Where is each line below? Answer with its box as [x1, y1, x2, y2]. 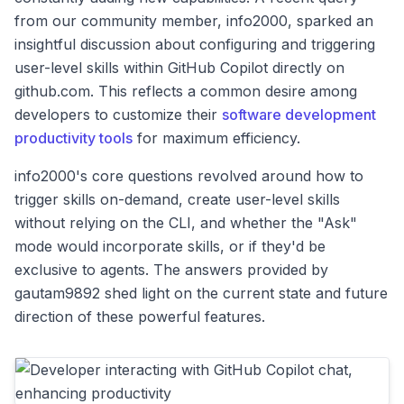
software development [222, 106, 376, 124]
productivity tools [14, 129, 133, 147]
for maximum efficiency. [133, 129, 300, 147]
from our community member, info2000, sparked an [14, 12, 373, 30]
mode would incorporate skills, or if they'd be [14, 237, 326, 255]
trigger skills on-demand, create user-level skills [14, 190, 340, 208]
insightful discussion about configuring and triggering [14, 35, 375, 53]
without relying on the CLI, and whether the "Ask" [14, 214, 357, 232]
